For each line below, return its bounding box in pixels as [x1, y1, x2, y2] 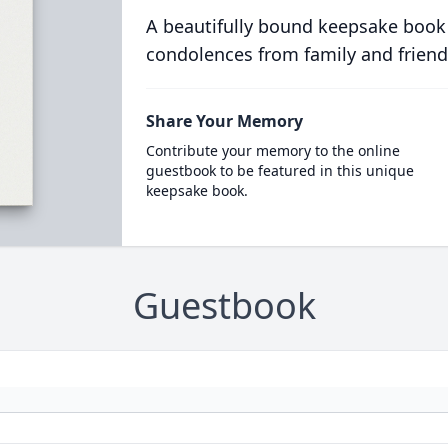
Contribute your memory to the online [145, 141, 400, 160]
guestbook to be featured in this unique [145, 161, 414, 180]
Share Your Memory [145, 110, 303, 132]
